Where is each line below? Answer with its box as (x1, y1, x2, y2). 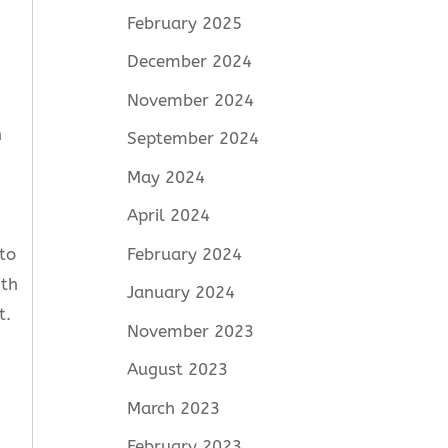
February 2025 (127, 12, 243, 33)
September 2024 (127, 128, 260, 149)
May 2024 (127, 166, 206, 187)
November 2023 (127, 320, 255, 341)
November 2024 (127, 89, 255, 110)
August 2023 (127, 359, 229, 380)
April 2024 (127, 205, 211, 226)
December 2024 (127, 51, 253, 72)
